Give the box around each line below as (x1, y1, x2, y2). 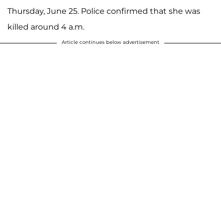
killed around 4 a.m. (7, 22, 84, 32)
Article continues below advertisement (62, 39, 159, 46)
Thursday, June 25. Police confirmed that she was (7, 6, 200, 16)
